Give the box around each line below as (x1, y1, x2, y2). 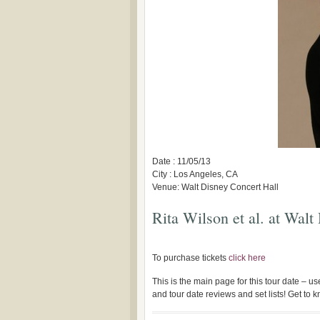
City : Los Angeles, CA (152, 169, 238, 179)
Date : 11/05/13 (152, 156, 211, 166)
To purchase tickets (152, 253, 229, 263)
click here (229, 253, 266, 263)
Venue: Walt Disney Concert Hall (152, 182, 279, 192)
